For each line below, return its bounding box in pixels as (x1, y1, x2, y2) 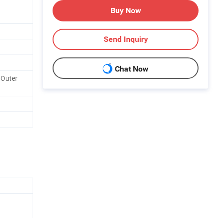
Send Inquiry (103, 34, 148, 44)
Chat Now (115, 64, 148, 74)
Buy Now (110, 5, 141, 15)
